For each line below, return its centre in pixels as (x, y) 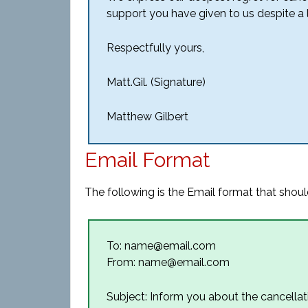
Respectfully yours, (155, 48)
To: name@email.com (161, 246)
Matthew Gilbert (147, 117)
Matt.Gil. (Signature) (156, 82)
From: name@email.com (168, 262)
